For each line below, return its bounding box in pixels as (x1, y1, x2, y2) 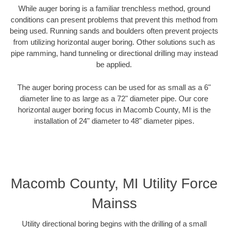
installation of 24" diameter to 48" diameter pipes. (34, 116, 194, 125)
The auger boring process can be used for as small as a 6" (17, 82, 211, 92)
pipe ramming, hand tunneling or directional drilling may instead (10, 49, 218, 58)
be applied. (96, 60, 132, 69)
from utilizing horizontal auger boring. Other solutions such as (13, 38, 215, 47)
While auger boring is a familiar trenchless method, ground (18, 4, 210, 13)
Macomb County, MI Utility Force (10, 176, 218, 192)
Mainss (91, 195, 137, 212)
